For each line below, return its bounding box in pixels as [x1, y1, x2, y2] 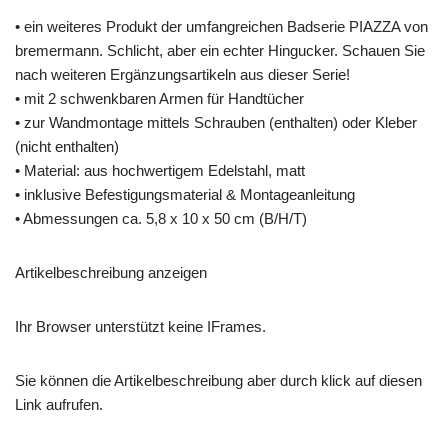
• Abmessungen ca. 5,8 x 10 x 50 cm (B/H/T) [15, 210, 307, 227]
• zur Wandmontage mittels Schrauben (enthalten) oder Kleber [15, 114, 417, 131]
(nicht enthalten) [15, 138, 119, 155]
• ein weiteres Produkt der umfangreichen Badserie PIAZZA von [15, 18, 428, 35]
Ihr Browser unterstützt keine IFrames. [15, 318, 266, 335]
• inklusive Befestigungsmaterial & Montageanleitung [15, 186, 355, 203]
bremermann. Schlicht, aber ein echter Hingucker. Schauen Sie [15, 42, 425, 59]
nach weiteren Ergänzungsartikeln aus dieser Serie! [15, 66, 350, 83]
